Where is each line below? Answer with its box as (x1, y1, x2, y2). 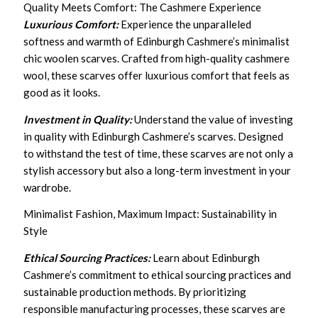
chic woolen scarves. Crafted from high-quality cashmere (23, 52, 290, 65)
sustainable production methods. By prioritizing (23, 285, 247, 298)
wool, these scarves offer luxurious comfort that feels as (23, 69, 290, 82)
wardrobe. (23, 180, 72, 194)
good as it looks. (23, 86, 101, 99)
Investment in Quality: (23, 112, 133, 126)
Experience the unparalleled (121, 18, 252, 31)
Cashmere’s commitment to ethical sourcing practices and (23, 268, 292, 281)
